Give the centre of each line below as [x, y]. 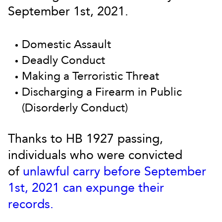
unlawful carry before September [114, 171]
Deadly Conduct [63, 60]
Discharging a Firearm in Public [102, 92]
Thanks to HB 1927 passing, [85, 139]
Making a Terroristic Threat [90, 76]
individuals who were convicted [95, 155]
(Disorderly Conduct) [75, 108]
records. [32, 204]
